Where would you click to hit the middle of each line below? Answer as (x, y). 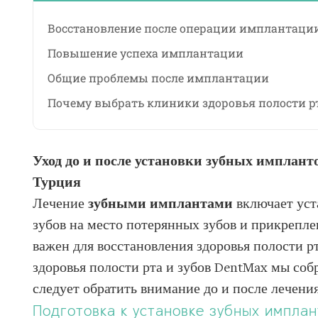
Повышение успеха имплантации (145, 53)
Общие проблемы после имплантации (158, 78)
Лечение (60, 204)
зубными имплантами (160, 204)
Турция (56, 183)
